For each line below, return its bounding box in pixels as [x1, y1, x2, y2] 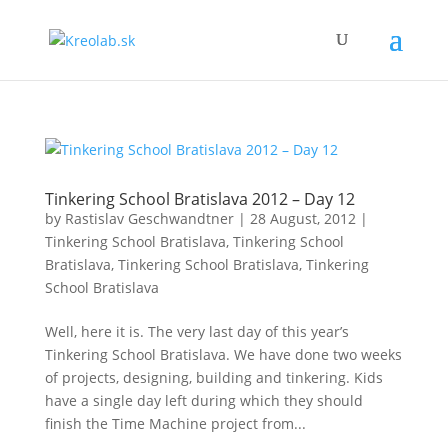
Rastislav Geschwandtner [64, 209, 234, 228]
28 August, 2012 [249, 209, 356, 228]
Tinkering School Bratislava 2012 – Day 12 [44, 188, 355, 210]
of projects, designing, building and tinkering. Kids [44, 368, 383, 387]
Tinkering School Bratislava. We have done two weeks [44, 345, 402, 364]
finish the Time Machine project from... [44, 414, 306, 433]
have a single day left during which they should [44, 391, 363, 410]
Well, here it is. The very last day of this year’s [44, 322, 349, 341]
